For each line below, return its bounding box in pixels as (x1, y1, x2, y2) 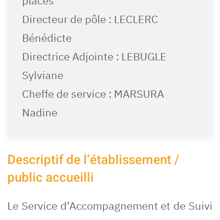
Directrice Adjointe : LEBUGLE (22, 49, 166, 64)
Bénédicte (22, 30, 72, 45)
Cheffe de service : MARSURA (22, 86, 164, 101)
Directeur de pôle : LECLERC (22, 12, 158, 27)
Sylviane (22, 68, 63, 82)
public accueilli (7, 168, 94, 188)
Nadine (22, 105, 57, 120)
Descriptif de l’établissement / (7, 151, 179, 170)
